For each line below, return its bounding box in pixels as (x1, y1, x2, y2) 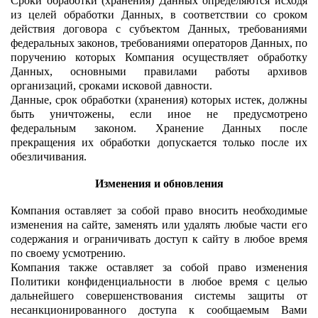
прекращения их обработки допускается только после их (11, 136, 307, 148)
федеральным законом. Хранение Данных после (11, 121, 307, 134)
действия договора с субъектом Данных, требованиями (11, 22, 307, 35)
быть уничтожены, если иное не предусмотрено (11, 107, 307, 120)
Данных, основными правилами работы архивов (11, 65, 307, 77)
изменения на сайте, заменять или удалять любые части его (11, 218, 307, 231)
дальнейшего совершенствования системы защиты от (11, 289, 307, 302)
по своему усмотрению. (11, 246, 126, 259)
